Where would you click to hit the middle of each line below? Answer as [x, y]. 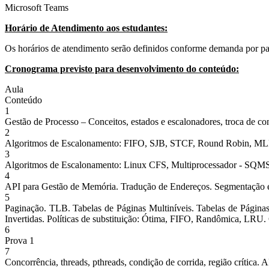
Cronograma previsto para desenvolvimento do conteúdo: [122, 68]
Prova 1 [20, 240]
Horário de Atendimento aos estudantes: [86, 28]
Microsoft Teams [37, 7]
